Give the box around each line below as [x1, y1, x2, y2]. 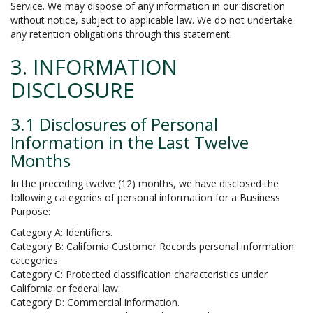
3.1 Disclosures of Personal [10, 112, 218, 136]
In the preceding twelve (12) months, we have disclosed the [10, 177, 279, 190]
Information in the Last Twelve [10, 131, 249, 154]
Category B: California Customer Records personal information [10, 240, 294, 253]
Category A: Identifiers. [10, 226, 112, 239]
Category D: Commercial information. [10, 296, 180, 309]
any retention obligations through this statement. [10, 27, 232, 41]
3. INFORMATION [10, 52, 177, 81]
